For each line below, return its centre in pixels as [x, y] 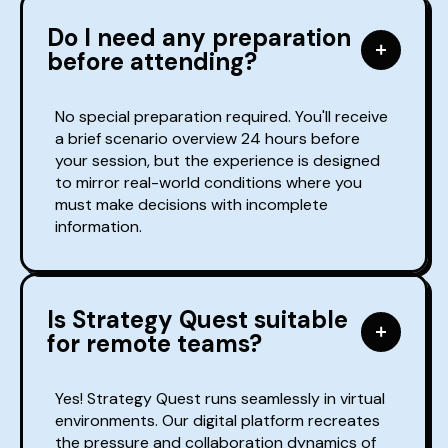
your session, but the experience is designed [217, 161]
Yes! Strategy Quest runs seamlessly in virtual [220, 399]
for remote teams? [154, 344]
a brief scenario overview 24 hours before [207, 139]
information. [98, 227]
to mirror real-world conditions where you [208, 183]
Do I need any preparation [199, 38]
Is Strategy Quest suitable [197, 320]
